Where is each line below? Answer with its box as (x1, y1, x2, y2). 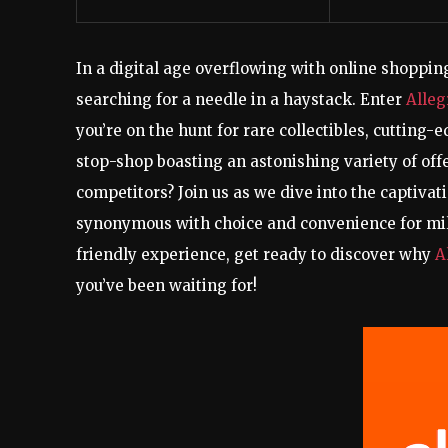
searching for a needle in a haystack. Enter (76, 89, 406, 109)
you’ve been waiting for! (76, 275, 257, 295)
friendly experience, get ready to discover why (76, 244, 435, 264)
